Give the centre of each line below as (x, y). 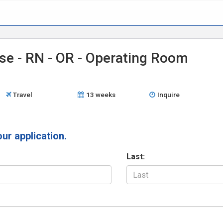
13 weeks (101, 95)
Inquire (168, 95)
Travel (23, 95)
